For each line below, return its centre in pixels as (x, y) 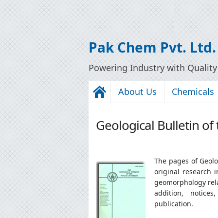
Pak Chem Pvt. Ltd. (152, 47)
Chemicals (193, 91)
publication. (175, 203)
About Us (137, 91)
